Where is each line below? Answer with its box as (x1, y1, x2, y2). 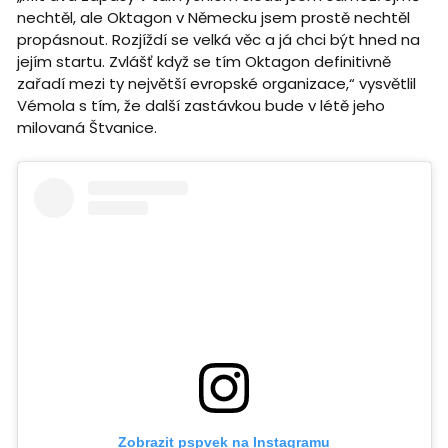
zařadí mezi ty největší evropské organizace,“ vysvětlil (16, 73, 416, 95)
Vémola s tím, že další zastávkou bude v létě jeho (16, 95, 385, 117)
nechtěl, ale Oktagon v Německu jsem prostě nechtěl (16, 7, 410, 29)
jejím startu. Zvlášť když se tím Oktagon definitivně (16, 51, 391, 73)
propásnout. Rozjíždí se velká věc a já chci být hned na (16, 29, 420, 51)
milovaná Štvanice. (16, 117, 157, 139)
